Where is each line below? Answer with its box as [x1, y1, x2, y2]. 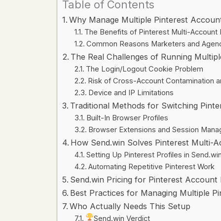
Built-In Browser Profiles [86, 113, 169, 123]
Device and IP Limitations [88, 88, 174, 98]
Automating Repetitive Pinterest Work [88, 162, 215, 172]
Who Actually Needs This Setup [69, 201, 190, 212]
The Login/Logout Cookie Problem [86, 65, 204, 74]
